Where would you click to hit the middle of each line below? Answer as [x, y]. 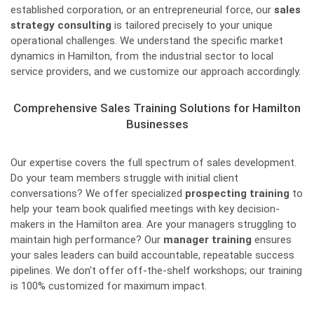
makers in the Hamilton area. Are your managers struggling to [153, 224]
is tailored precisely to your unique [192, 25]
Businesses [157, 124]
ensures [272, 240]
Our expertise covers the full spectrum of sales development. [153, 163]
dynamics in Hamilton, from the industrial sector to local [142, 56]
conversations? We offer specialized [98, 193]
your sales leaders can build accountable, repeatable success [152, 255]
